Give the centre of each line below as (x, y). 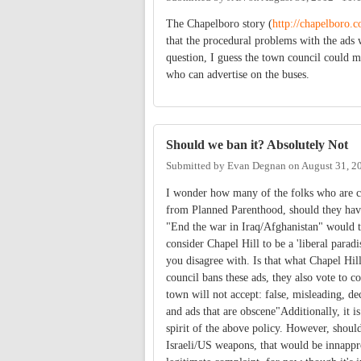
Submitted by (197, 166)
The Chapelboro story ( (219, 24)
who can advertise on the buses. (238, 75)
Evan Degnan (257, 166)
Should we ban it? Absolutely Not (257, 145)
